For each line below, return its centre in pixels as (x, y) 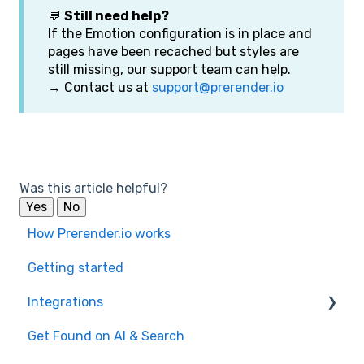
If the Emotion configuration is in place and (180, 33)
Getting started (76, 268)
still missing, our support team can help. (169, 69)
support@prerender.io (218, 87)
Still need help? (117, 15)
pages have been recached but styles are (173, 51)
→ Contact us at (100, 87)
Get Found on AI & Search (106, 336)
